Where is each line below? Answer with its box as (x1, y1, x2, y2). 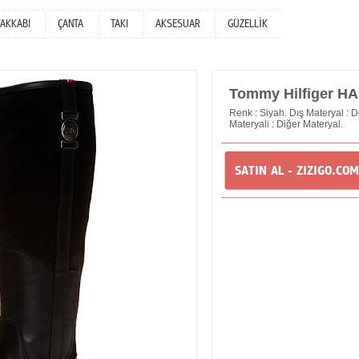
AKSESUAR (155, 18, 200, 30)
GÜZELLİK (228, 18, 268, 30)
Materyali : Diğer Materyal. (229, 119, 343, 130)
